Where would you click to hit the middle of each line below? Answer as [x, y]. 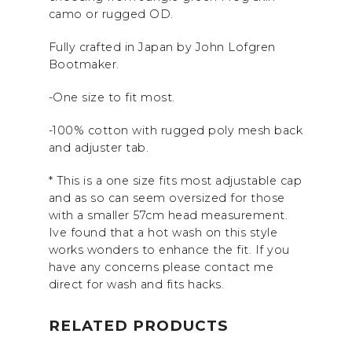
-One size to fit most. [112, 97]
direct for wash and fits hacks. [136, 284]
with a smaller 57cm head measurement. [168, 215]
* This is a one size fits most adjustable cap [175, 180]
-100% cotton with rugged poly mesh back [175, 130]
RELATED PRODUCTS [138, 325]
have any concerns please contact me [161, 267]
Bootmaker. [84, 64]
